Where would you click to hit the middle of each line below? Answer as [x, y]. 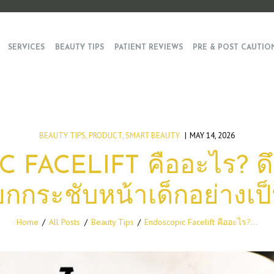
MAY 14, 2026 [213, 136]
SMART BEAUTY [152, 136]
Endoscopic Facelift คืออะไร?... [201, 222]
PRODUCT [105, 136]
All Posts [65, 222]
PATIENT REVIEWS [148, 48]
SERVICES [27, 48]
